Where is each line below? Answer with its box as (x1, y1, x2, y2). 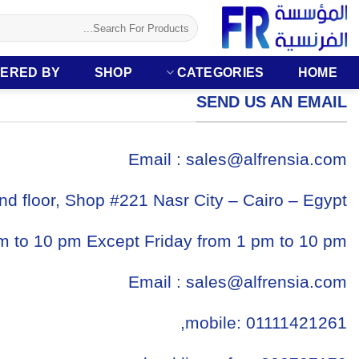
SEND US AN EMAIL (196, 93, 347, 111)
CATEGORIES (176, 66, 264, 79)
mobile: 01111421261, (185, 313, 347, 332)
